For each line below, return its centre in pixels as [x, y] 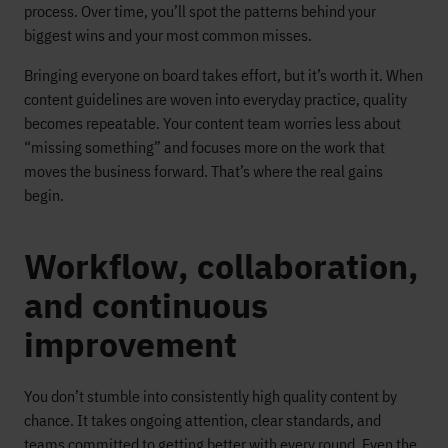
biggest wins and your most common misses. [168, 35]
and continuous [146, 305]
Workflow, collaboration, [221, 266]
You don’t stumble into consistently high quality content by [210, 396]
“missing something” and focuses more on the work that [204, 147]
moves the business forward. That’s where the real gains [203, 171]
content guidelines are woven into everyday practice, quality [215, 99]
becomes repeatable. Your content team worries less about [212, 123]
